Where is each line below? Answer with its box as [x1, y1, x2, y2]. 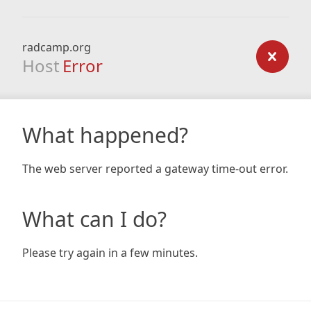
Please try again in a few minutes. [22, 245, 198, 260]
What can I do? [22, 205, 167, 233]
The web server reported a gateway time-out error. [22, 161, 288, 176]
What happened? [22, 121, 188, 149]
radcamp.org [22, 40, 91, 55]
